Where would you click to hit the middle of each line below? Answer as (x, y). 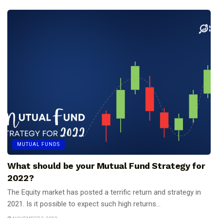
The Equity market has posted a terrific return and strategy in (104, 192)
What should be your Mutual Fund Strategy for (106, 166)
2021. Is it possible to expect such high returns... (84, 204)
